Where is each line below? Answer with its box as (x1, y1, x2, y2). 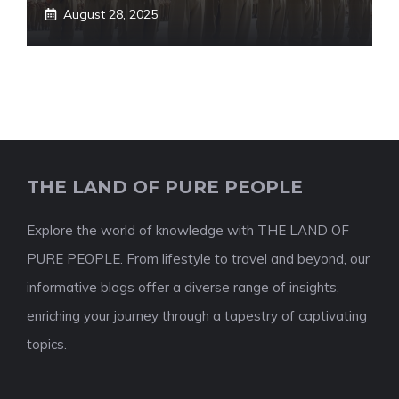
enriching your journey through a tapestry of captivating (27, 307, 367, 324)
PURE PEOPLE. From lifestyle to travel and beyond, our (27, 250, 370, 267)
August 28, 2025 (63, 6, 158, 22)
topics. (27, 336, 67, 353)
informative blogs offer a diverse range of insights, (27, 279, 339, 296)
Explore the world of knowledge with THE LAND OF (27, 222, 349, 239)
